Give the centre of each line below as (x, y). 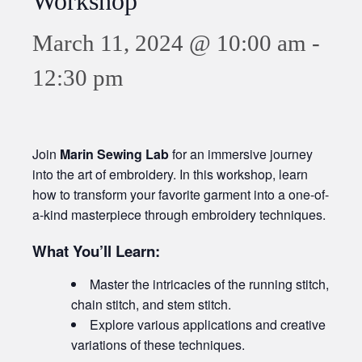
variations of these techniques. (158, 345)
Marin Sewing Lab (114, 154)
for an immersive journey (241, 154)
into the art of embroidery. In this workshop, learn (170, 175)
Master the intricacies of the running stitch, (209, 284)
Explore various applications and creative (208, 325)
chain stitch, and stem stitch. (151, 305)
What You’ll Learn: (96, 251)
